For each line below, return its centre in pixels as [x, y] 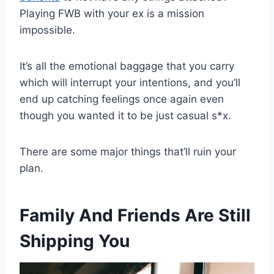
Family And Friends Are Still [135, 215]
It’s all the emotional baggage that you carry [127, 66]
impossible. [47, 30]
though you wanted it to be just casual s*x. [125, 115]
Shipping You [75, 241]
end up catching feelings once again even [122, 99]
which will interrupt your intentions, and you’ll [130, 82]
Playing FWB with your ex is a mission [112, 13]
